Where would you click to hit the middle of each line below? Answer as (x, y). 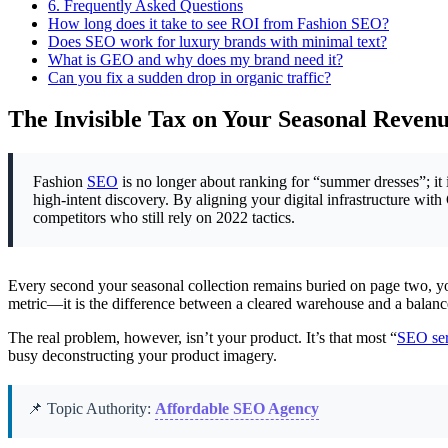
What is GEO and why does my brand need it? (195, 59)
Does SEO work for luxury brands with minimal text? (217, 41)
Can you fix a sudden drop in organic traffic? (189, 77)
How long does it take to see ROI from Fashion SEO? (218, 23)
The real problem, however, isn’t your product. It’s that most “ (202, 338)
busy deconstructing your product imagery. (142, 356)
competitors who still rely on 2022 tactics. (164, 218)
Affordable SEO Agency (237, 409)
